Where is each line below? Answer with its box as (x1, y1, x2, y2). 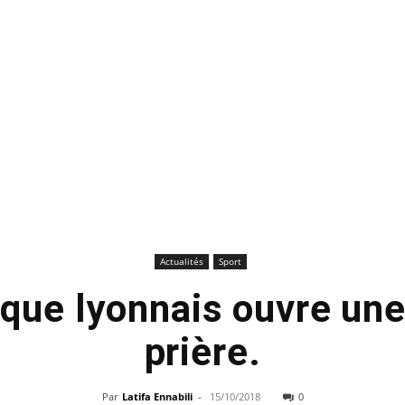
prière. (144, 330, 261, 374)
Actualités (159, 255, 203, 268)
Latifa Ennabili (121, 390, 193, 403)
